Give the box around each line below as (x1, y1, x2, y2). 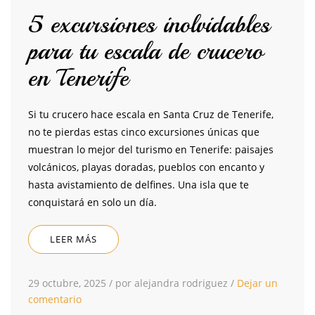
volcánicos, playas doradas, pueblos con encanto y (28, 160, 264, 174)
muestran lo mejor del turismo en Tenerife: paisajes (28, 143, 274, 157)
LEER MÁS (50, 233, 97, 246)
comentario (28, 292, 82, 307)
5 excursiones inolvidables (28, 9, 270, 41)
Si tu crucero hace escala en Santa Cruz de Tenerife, (28, 108, 274, 122)
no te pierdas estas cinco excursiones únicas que (28, 125, 259, 139)
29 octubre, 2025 (28, 276, 106, 290)
